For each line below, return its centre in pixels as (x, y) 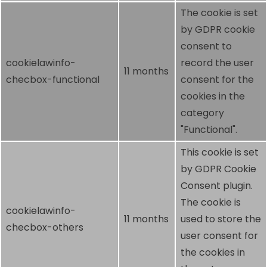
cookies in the (213, 97)
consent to (206, 46)
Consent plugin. (217, 186)
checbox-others (45, 228)
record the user (217, 63)
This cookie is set (220, 153)
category (202, 113)
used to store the (221, 219)
